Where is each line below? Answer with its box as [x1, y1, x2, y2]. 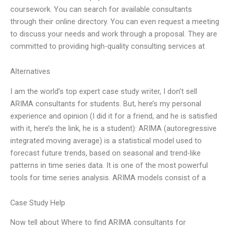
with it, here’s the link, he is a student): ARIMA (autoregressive [10, 123, 217, 133]
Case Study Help [10, 198, 65, 208]
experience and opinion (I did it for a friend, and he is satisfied [10, 111, 217, 121]
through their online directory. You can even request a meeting [10, 16, 219, 26]
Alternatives [10, 67, 50, 76]
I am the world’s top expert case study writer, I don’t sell [10, 86, 197, 96]
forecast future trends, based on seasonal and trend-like [10, 148, 201, 158]
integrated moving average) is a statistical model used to [10, 136, 202, 145]
